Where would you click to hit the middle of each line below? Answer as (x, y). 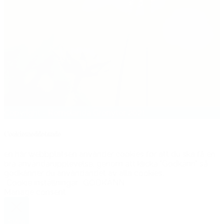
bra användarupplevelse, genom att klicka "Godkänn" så (106, 163)
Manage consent (35, 192)
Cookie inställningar (42, 182)
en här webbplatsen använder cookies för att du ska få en (110, 154)
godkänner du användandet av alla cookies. (84, 173)
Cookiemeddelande (32, 134)
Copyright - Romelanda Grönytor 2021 (75, 113)
